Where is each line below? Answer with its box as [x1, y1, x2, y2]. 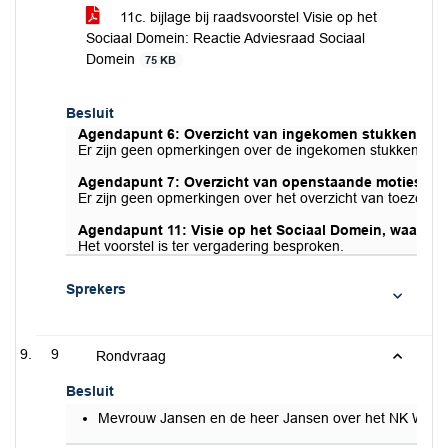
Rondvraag [96, 348, 166, 364]
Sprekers [66, 281, 126, 297]
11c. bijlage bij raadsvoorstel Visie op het [116, 9, 377, 25]
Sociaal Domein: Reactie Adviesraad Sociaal [86, 30, 365, 46]
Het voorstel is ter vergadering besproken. [78, 238, 344, 254]
